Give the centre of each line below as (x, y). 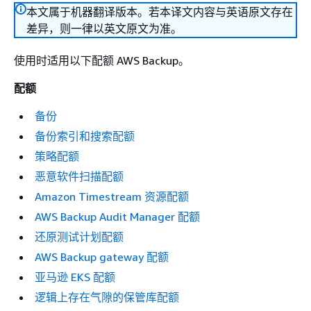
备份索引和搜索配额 (85, 136)
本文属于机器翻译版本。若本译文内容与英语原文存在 (160, 12)
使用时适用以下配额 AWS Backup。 (102, 60)
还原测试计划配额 (79, 237)
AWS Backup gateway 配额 (102, 257)
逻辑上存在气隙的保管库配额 (107, 297)
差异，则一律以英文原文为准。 (104, 28)
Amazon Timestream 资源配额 (112, 196)
